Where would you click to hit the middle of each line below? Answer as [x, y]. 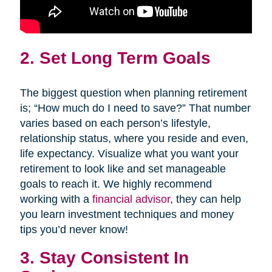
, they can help [205, 199]
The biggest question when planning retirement [133, 93]
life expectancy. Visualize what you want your [129, 153]
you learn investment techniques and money [127, 214]
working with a [56, 199]
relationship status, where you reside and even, [134, 138]
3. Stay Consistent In [104, 257]
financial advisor [131, 199]
